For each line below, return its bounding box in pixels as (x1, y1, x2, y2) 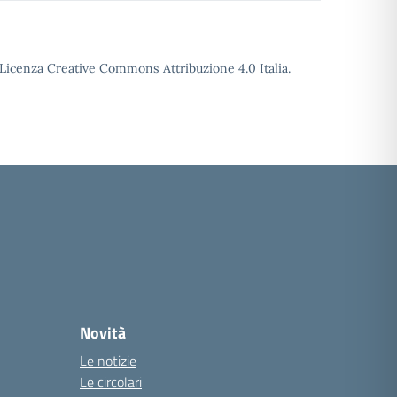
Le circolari (80, 371, 142, 393)
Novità (80, 321, 126, 345)
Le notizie (80, 350, 136, 371)
